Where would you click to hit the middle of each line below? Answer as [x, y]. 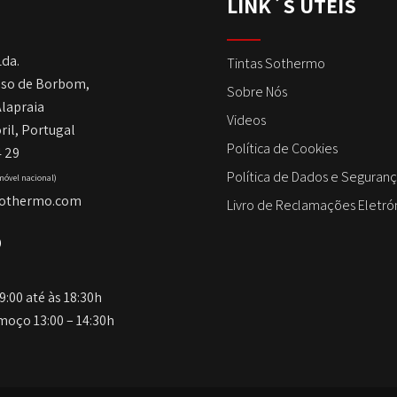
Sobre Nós [257, 91]
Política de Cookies [282, 148]
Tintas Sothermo [276, 63]
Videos [246, 120]
